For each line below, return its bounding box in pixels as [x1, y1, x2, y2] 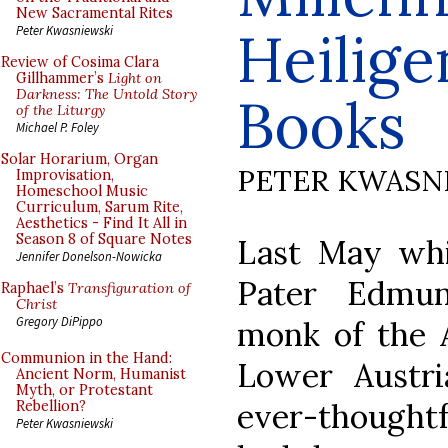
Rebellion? [16, 397, 86, 415]
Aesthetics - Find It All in [16, 214, 187, 232]
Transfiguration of [68, 279, 191, 297]
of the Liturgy [16, 101, 105, 119]
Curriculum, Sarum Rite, [16, 198, 183, 216]
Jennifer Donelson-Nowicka [16, 248, 162, 264]
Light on [108, 69, 162, 87]
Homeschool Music [16, 182, 148, 200]
